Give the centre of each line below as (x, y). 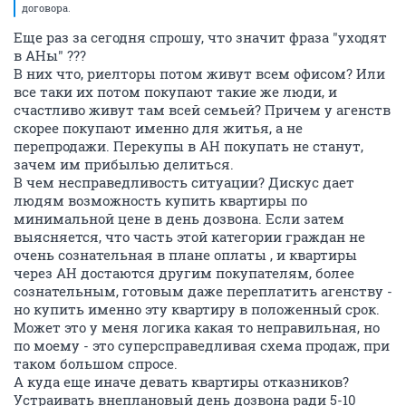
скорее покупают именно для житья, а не (158, 128)
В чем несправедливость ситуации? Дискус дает (184, 182)
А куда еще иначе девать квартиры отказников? (181, 382)
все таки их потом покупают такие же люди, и (175, 92)
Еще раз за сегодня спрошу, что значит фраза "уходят (200, 37)
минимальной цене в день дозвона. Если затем (179, 218)
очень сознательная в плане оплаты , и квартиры (185, 255)
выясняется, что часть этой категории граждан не (189, 237)
